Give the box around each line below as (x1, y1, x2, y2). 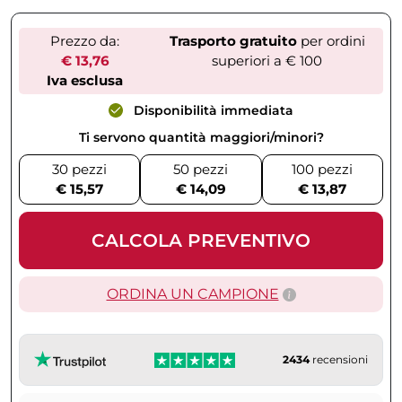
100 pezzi (292, 160, 354, 178)
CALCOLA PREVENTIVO (92, 229, 310, 251)
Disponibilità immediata (130, 102, 293, 119)
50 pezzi (173, 160, 229, 178)
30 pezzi (52, 160, 108, 178)
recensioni (310, 352, 368, 366)
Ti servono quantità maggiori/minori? (78, 128, 324, 145)
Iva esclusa (47, 72, 124, 90)
